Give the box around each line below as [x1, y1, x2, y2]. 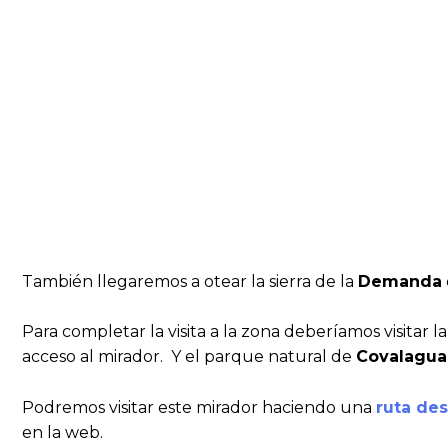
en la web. [22, 422, 103, 442]
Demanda [358, 271, 442, 291]
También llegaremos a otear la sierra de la [22, 271, 358, 291]
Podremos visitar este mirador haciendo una [22, 397, 376, 417]
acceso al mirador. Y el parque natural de [22, 347, 356, 367]
